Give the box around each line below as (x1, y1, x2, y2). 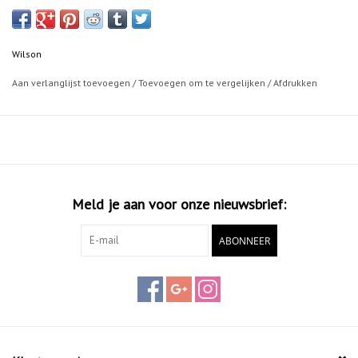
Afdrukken (273, 77, 317, 89)
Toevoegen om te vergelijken (138, 77, 268, 89)
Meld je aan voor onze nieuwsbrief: (72, 195, 286, 214)
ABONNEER (219, 234, 270, 249)
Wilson (12, 48, 42, 61)
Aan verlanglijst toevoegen (12, 77, 133, 89)
